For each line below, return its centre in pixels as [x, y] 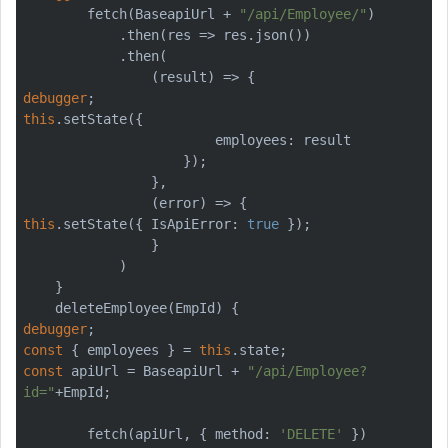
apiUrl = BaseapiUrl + [155, 370]
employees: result [119, 139]
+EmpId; [83, 391]
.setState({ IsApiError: [151, 223]
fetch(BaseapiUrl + [163, 13]
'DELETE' [311, 433]
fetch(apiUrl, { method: [183, 433]
